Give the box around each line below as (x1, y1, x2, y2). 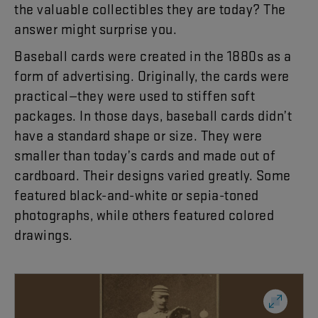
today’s (93, 146, 137, 165)
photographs (14, 206, 90, 224)
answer (14, 20, 57, 38)
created (140, 47, 187, 65)
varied (167, 166, 205, 185)
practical (14, 87, 69, 105)
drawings (14, 226, 69, 244)
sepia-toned (186, 186, 259, 204)
